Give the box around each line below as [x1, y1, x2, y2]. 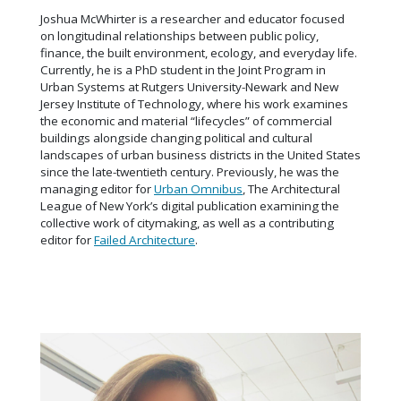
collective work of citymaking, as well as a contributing [40, 214, 334, 231]
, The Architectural [243, 180, 340, 197]
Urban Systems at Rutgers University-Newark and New [40, 78, 338, 95]
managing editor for [40, 180, 154, 197]
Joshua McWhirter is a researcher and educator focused [40, 10, 345, 27]
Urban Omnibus [154, 180, 243, 197]
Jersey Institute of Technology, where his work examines [40, 95, 348, 112]
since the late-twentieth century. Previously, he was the [40, 163, 339, 180]
